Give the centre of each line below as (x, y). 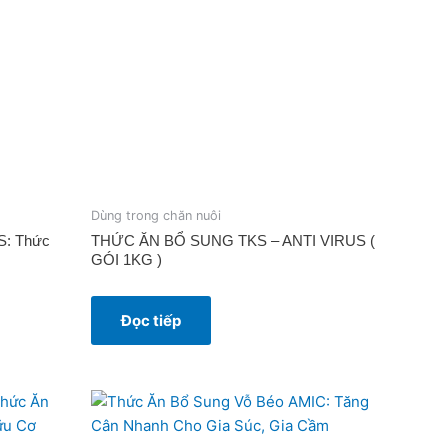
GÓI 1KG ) (126, 259)
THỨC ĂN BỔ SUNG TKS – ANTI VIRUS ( (233, 240)
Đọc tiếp (151, 320)
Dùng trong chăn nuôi (156, 216)
